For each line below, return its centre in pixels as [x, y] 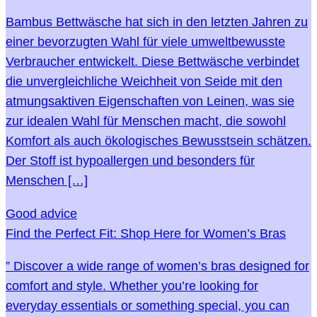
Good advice [41, 213]
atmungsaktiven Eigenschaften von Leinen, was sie [150, 101]
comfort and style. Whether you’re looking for [132, 286]
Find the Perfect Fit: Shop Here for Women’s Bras [146, 233]
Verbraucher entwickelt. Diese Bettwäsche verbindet [152, 61]
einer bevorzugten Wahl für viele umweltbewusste [145, 41]
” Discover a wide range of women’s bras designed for [157, 266]
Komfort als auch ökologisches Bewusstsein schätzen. [158, 140]
